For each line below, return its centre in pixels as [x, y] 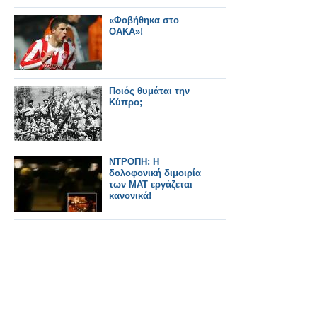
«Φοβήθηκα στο [144, 20]
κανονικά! [130, 196]
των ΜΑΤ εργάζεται [151, 184]
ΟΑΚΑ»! [126, 31]
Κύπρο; [126, 102]
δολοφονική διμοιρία [155, 173]
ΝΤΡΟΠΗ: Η [134, 162]
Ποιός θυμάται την [149, 91]
